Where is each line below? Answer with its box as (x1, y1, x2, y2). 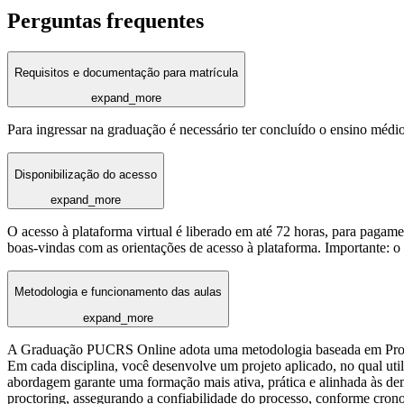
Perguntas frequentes (7, 8, 204, 32)
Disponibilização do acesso (14, 167, 157, 181)
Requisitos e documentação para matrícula (14, 65, 238, 79)
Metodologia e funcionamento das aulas (14, 285, 222, 299)
